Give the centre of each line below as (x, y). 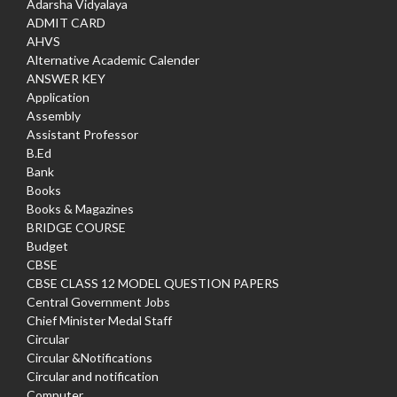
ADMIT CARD (66, 22)
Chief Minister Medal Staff (99, 320)
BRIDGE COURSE (76, 227)
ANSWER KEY (66, 78)
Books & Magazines (80, 208)
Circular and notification (93, 376)
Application (58, 97)
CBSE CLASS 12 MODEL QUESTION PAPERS (153, 283)
